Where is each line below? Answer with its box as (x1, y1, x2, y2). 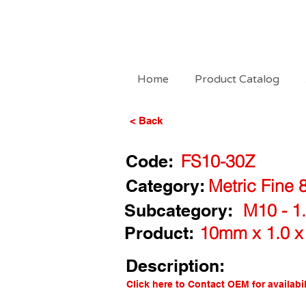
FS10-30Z (181, 151, 255, 171)
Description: (126, 255, 225, 276)
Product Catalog (195, 72, 279, 86)
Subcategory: (124, 200, 233, 221)
